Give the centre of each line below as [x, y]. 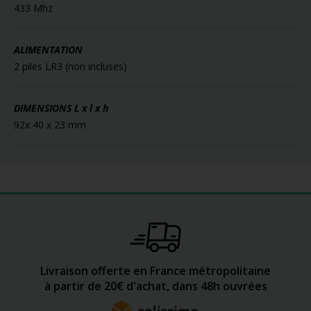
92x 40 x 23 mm [50, 124]
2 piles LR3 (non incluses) [70, 66]
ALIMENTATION [48, 49]
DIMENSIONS [44, 108]
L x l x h [91, 108]
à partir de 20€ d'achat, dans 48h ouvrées [155, 286]
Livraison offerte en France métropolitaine [155, 270]
